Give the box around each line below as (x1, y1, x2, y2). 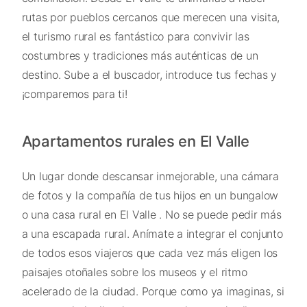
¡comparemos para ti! (21, 87, 127, 101)
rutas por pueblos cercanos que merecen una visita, (21, 10, 280, 25)
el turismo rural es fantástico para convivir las (21, 29, 249, 44)
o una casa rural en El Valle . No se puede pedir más (21, 208, 282, 222)
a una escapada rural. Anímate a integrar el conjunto (21, 227, 283, 241)
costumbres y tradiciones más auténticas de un (21, 49, 258, 63)
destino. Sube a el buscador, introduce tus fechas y (21, 68, 277, 82)
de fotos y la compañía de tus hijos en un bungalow (21, 188, 278, 203)
